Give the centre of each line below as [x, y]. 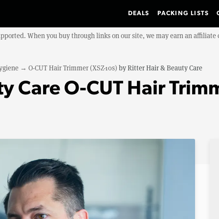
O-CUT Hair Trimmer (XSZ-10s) [73, 68]
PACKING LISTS [183, 13]
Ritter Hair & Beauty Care [165, 68]
